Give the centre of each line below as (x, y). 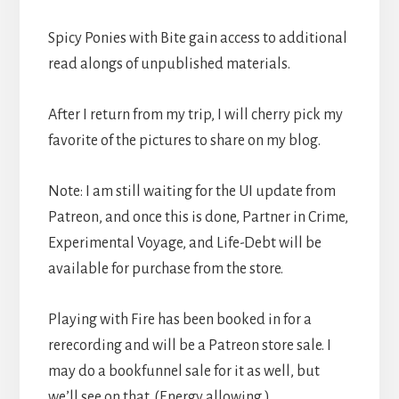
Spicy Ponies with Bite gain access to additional (197, 38)
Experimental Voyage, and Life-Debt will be (184, 243)
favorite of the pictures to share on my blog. (184, 140)
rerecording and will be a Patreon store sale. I (189, 345)
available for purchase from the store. (165, 269)
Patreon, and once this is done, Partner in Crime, (198, 217)
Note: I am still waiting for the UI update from (191, 191)
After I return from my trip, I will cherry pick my (195, 114)
